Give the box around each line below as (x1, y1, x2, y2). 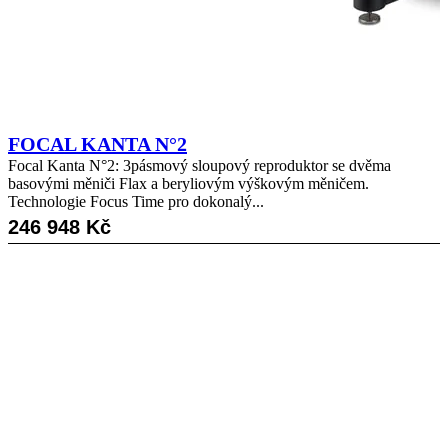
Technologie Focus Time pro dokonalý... (8, 192, 264, 210)
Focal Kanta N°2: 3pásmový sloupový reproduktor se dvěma (8, 156, 391, 174)
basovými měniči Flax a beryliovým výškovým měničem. (8, 174, 369, 192)
